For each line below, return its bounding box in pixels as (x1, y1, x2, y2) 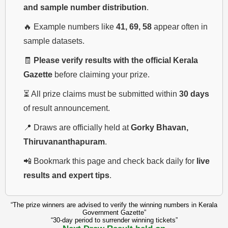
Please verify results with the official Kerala (34, 55, 198, 65)
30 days (179, 89, 209, 98)
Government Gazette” (82, 208, 146, 216)
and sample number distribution (23, 3, 147, 12)
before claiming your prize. (52, 70, 150, 79)
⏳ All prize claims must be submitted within (23, 89, 179, 98)
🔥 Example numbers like (23, 22, 116, 31)
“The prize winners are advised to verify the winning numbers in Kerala (11, 201, 217, 209)
